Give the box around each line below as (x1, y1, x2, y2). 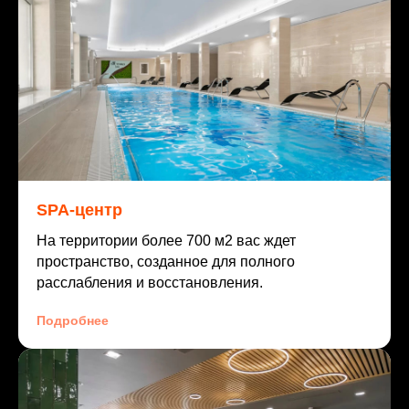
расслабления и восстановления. (37, 275, 263, 291)
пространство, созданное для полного (37, 254, 295, 270)
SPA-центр (37, 201, 122, 220)
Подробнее (37, 313, 109, 329)
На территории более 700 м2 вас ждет (37, 233, 296, 249)
